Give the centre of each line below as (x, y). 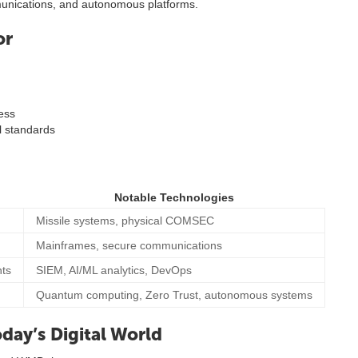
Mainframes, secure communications (129, 245)
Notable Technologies (174, 197)
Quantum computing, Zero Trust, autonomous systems (174, 295)
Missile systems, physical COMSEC (125, 221)
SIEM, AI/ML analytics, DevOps (114, 270)
